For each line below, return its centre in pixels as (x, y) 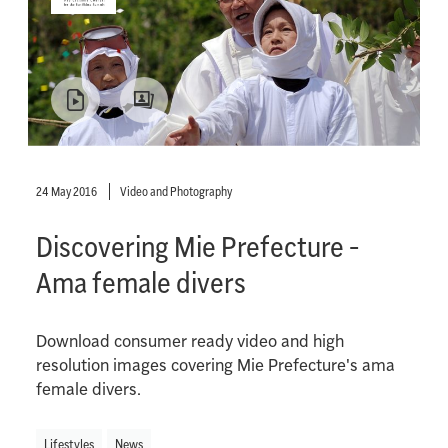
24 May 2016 (67, 191)
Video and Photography (175, 191)
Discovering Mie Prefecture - (197, 246)
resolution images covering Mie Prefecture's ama (215, 365)
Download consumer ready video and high (189, 341)
